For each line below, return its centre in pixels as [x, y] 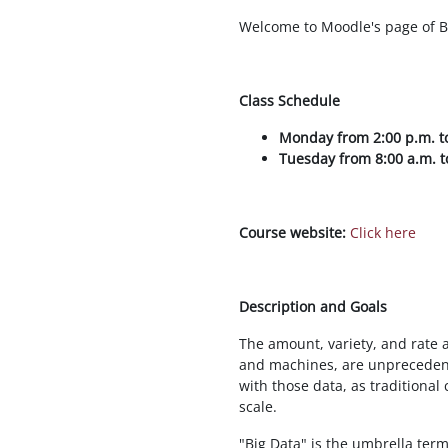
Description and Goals [313, 306]
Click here [383, 232]
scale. [258, 406]
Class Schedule [289, 100]
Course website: [292, 232]
